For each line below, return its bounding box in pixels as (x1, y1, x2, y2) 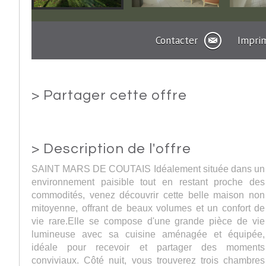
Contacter (156, 34, 198, 47)
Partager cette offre (43, 88, 187, 103)
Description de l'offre (43, 142, 191, 156)
